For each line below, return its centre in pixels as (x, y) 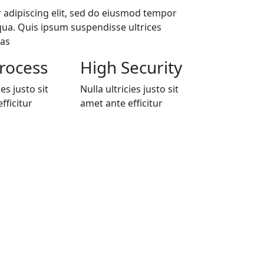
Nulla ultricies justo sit (130, 89)
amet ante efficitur (122, 103)
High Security (131, 67)
